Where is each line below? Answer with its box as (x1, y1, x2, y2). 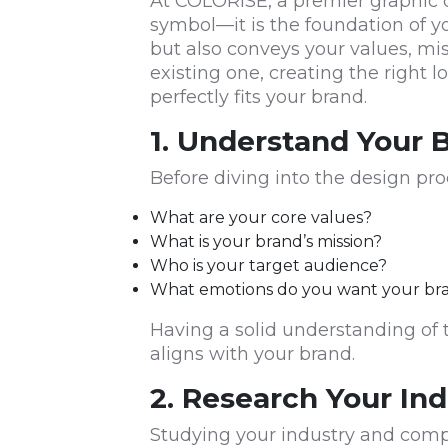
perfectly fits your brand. (150, 86, 367, 109)
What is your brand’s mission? (150, 232, 382, 252)
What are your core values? (150, 208, 372, 228)
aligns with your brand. (150, 343, 355, 366)
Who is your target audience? (150, 256, 387, 276)
